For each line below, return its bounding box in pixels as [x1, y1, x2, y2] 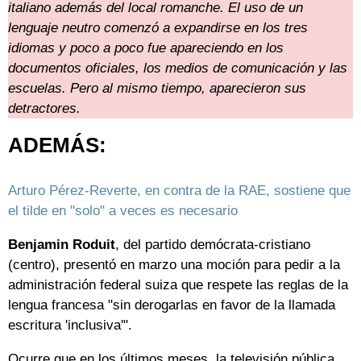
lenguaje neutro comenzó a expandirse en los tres [8, 20, 308, 36]
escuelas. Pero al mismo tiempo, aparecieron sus [8, 81, 306, 97]
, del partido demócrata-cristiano [115, 237, 310, 253]
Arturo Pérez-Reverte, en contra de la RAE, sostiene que [8, 183, 351, 199]
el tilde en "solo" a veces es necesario [8, 203, 238, 219]
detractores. [8, 101, 81, 117]
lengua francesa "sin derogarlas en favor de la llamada [8, 297, 335, 313]
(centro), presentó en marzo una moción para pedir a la [8, 257, 340, 273]
